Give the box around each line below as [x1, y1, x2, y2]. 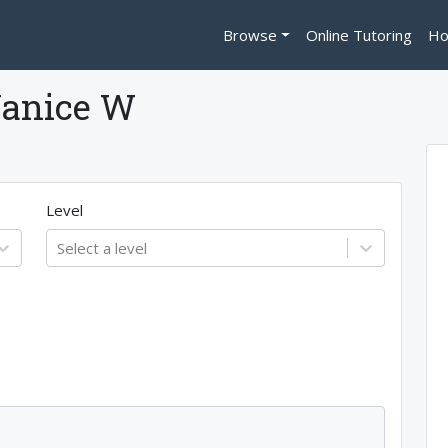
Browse [223, 25, 278, 45]
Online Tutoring [306, 25, 413, 45]
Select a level [57, 238, 147, 258]
